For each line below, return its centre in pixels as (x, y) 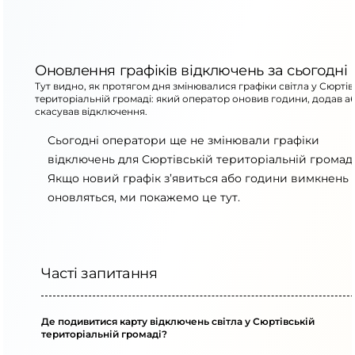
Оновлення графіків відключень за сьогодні (191, 71)
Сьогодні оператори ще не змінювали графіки (183, 140)
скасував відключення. (91, 111)
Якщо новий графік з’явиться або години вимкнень (198, 178)
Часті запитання (99, 273)
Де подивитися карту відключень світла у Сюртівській (178, 321)
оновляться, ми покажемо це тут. (144, 197)
